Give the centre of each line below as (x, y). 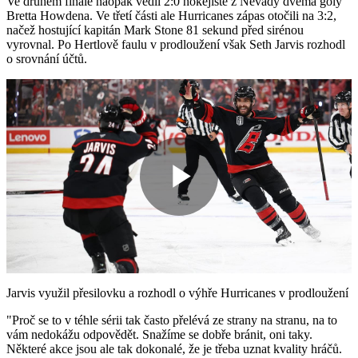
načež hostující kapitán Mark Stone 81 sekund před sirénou (155, 30)
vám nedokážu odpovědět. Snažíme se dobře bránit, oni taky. (159, 335)
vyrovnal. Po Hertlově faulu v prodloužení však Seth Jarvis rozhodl (176, 45)
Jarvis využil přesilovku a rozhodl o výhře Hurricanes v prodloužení (177, 293)
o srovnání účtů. (47, 59)
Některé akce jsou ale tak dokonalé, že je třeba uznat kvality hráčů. (174, 349)
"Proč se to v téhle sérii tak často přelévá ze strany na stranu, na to (172, 320)
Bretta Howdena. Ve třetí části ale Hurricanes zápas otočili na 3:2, (171, 16)
